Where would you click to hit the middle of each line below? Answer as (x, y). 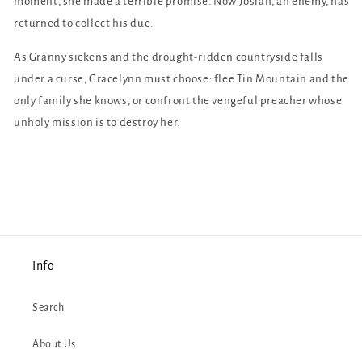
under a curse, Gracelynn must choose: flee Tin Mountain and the (181, 79)
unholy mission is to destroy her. (97, 123)
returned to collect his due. (84, 23)
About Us (54, 345)
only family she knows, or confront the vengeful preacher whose (178, 101)
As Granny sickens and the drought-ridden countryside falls (168, 57)
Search (48, 308)
